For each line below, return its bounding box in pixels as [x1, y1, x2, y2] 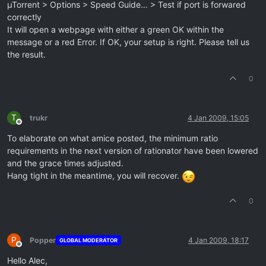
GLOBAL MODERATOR [59, 237, 118, 244]
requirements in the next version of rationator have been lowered [7, 145, 258, 156]
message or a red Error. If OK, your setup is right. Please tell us [7, 37, 249, 47]
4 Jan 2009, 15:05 [188, 113, 249, 123]
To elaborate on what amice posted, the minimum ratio [7, 133, 218, 144]
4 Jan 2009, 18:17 [188, 235, 249, 245]
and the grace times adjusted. [7, 158, 123, 169]
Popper [30, 235, 56, 245]
